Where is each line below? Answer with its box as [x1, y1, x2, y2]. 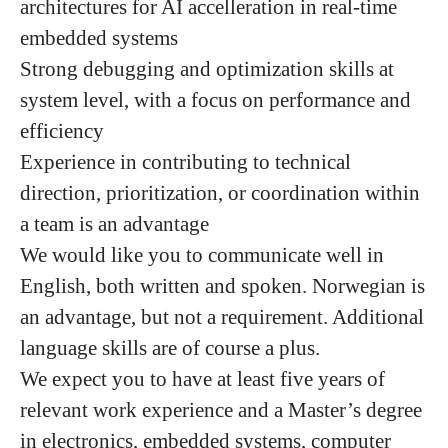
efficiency [20, 118, 104, 143]
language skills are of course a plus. [20, 335, 320, 360]
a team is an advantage [20, 211, 209, 236]
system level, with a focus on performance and [20, 87, 411, 112]
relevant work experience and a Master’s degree [20, 397, 422, 422]
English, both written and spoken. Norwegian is [20, 273, 425, 298]
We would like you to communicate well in [20, 242, 384, 267]
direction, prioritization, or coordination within [20, 180, 420, 205]
